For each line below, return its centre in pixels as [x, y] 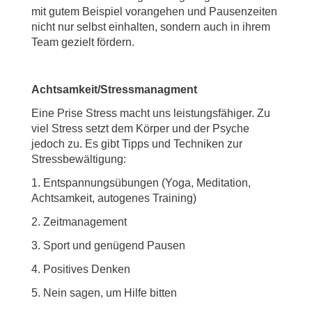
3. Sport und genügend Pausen [108, 245]
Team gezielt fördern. [83, 42]
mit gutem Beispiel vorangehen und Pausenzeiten [154, 11]
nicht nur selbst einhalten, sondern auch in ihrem [151, 27]
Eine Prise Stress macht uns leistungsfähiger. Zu [151, 113]
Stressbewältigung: [79, 159]
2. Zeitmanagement [79, 222]
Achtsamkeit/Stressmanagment [114, 89]
